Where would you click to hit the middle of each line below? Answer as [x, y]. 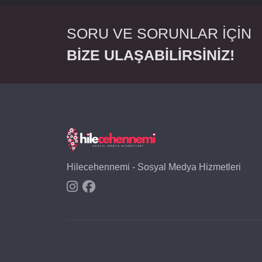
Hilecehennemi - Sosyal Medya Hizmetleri [154, 167]
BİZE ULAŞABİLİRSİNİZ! [151, 55]
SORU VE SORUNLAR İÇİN [159, 33]
